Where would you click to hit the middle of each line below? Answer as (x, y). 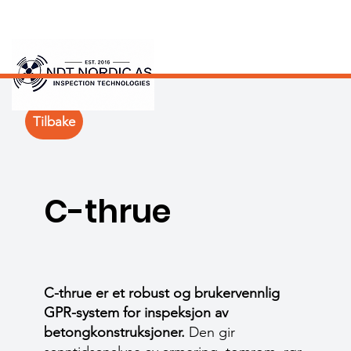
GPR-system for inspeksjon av (136, 313)
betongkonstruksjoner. (114, 332)
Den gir (210, 332)
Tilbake (54, 121)
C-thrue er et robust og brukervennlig (162, 293)
